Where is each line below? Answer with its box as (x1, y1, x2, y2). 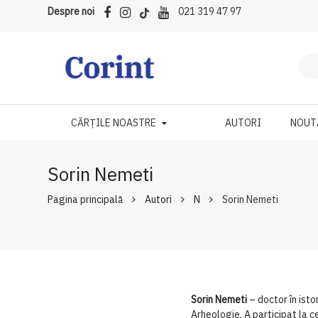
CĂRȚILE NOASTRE (70, 116, 156, 129)
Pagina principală (48, 193, 124, 206)
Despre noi (48, 5, 95, 18)
